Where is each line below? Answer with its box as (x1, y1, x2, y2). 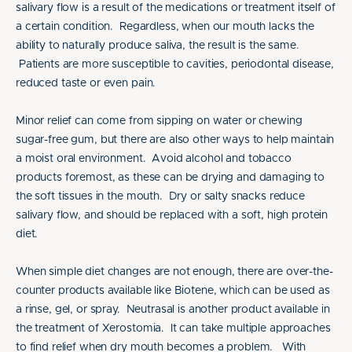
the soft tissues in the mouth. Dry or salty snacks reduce (16, 191, 305, 202)
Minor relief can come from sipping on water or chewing (16, 115, 302, 126)
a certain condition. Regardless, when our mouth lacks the (16, 21, 314, 32)
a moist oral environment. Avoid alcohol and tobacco (16, 153, 291, 164)
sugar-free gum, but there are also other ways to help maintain (16, 134, 335, 145)
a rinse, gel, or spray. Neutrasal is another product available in (16, 304, 330, 315)
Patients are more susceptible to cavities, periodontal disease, (16, 59, 335, 70)
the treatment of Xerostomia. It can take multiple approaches (16, 323, 331, 334)
